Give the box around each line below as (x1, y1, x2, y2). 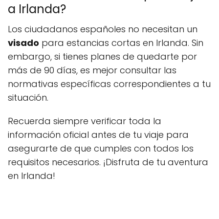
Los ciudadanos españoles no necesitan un (8, 23, 197, 35)
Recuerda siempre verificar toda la (8, 115, 161, 127)
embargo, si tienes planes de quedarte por (8, 50, 197, 63)
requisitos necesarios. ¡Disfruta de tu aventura (8, 156, 208, 168)
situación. (8, 91, 48, 104)
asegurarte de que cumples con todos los (8, 142, 194, 154)
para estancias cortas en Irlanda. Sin (39, 37, 203, 49)
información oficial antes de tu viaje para (8, 129, 189, 141)
